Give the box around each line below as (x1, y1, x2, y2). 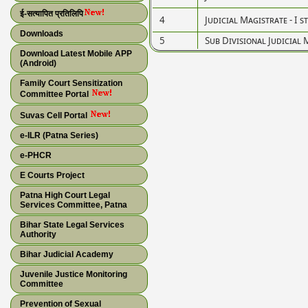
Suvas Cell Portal (20, 111, 89, 120)
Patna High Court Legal (20, 190, 110, 200)
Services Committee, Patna (20, 200, 127, 210)
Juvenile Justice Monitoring (20, 269, 127, 279)
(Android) (20, 58, 56, 68)
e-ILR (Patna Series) (20, 131, 98, 140)
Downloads (20, 29, 63, 38)
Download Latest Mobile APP (20, 49, 132, 58)
